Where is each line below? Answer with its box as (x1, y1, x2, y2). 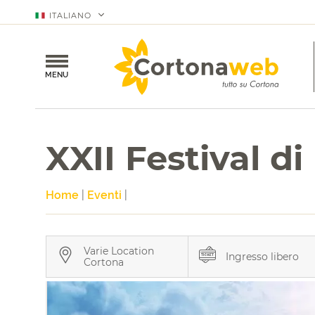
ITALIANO (49, 11, 91, 20)
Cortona (84, 256, 124, 269)
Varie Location (84, 245, 154, 257)
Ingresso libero (225, 250, 299, 263)
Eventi (87, 188, 122, 202)
